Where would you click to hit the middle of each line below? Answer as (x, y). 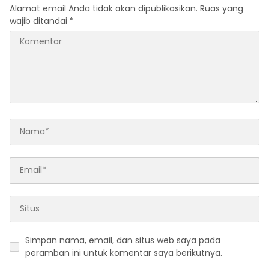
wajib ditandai (40, 21)
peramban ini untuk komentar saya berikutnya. (124, 252)
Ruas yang (222, 8)
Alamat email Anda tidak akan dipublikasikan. (104, 8)
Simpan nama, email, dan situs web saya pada (123, 240)
